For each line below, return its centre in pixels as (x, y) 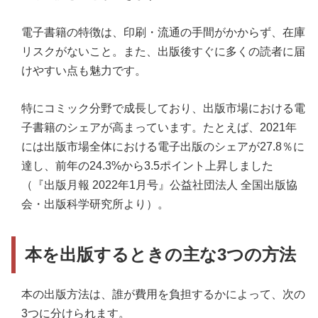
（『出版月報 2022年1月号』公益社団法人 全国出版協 (159, 185)
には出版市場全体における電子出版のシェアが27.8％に (163, 146)
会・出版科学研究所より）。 (95, 204)
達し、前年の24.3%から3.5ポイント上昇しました (147, 165)
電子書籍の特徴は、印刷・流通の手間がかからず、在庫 (163, 32)
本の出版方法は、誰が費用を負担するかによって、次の (163, 294)
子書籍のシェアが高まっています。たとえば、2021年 (159, 127)
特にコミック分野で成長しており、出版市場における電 (163, 108)
